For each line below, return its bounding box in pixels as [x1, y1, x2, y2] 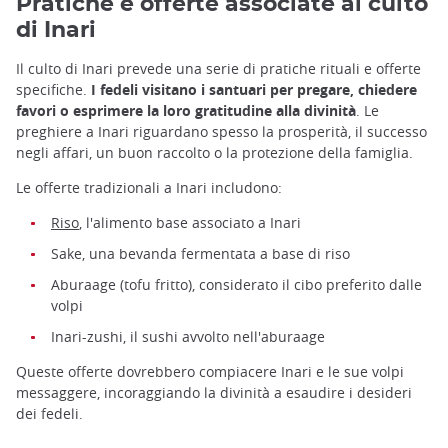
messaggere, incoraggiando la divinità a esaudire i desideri [16, 383, 412, 403]
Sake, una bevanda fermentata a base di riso [51, 244, 350, 264]
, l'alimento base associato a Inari [79, 213, 301, 233]
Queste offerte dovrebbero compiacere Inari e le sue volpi [16, 362, 404, 382]
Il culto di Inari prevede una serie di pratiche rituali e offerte [16, 58, 421, 78]
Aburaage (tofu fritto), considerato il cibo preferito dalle [51, 275, 422, 295]
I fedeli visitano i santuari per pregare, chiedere [91, 79, 417, 99]
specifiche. [16, 79, 91, 99]
